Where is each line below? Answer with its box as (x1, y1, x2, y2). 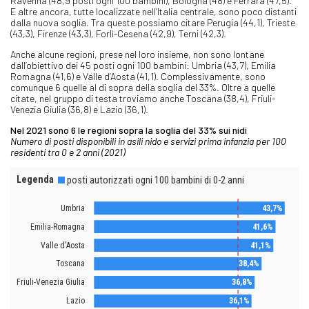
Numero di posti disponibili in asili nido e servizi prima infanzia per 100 (10, 134, 286, 147)
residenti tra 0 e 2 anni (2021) (10, 146, 126, 158)
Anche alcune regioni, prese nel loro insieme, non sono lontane (10, 48, 264, 60)
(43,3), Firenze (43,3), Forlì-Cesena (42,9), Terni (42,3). (10, 27, 226, 39)
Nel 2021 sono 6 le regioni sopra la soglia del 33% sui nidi (10, 123, 247, 136)
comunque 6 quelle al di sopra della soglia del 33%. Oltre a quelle (10, 81, 275, 93)
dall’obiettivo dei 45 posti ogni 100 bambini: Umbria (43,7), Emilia (10, 59, 276, 71)
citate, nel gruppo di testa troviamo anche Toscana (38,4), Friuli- (10, 92, 275, 104)
